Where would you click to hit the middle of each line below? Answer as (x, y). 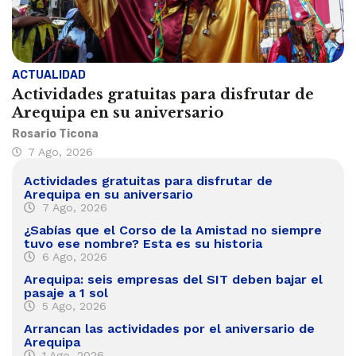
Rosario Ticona (55, 133)
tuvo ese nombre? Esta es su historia (143, 243)
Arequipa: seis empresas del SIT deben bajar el (173, 279)
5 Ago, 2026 (74, 306)
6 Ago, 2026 (74, 256)
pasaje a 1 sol (66, 292)
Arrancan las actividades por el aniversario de (169, 328)
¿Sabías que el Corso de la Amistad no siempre (173, 230)
